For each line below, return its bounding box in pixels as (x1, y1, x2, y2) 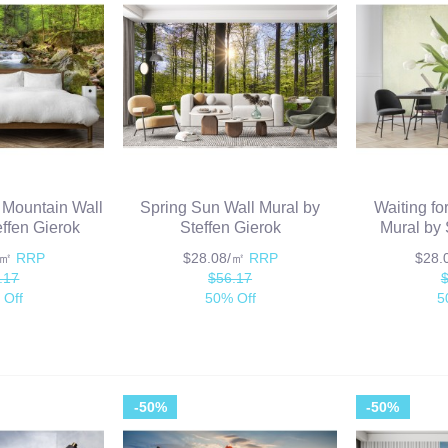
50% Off (204, 289, 256, 306)
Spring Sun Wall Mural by (140, 198, 321, 216)
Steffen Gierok (179, 218, 281, 236)
